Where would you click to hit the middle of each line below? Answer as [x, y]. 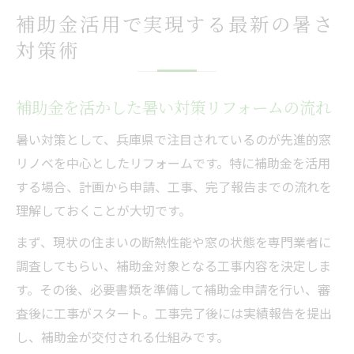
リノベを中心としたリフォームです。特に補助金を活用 [173, 162]
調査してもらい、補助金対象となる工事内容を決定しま [173, 265]
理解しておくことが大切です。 [104, 210]
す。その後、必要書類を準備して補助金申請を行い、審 [173, 289]
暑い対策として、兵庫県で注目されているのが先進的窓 [173, 139]
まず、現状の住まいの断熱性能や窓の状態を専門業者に [173, 241]
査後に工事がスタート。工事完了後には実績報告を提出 [174, 313]
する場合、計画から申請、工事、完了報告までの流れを [174, 186]
